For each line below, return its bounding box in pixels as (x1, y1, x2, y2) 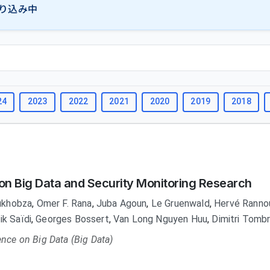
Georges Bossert (36, 213, 109, 225)
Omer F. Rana (36, 198, 92, 209)
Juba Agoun (96, 198, 147, 209)
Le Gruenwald (151, 198, 210, 209)
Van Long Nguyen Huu (113, 213, 208, 225)
